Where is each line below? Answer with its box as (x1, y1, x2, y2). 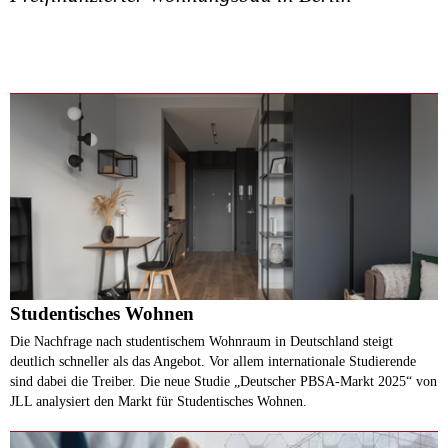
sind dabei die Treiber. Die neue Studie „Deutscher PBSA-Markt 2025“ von (10, 373, 437, 390)
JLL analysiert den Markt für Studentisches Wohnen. (10, 393, 307, 410)
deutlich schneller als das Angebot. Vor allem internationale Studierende (10, 353, 416, 370)
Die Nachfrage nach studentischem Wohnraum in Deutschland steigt (10, 333, 393, 350)
